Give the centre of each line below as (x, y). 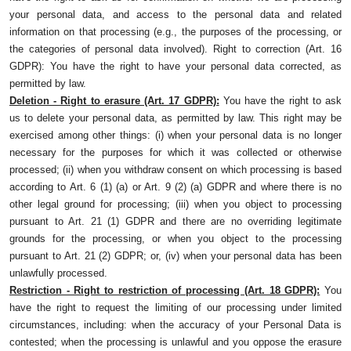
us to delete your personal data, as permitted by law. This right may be (175, 118)
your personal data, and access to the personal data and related (175, 15)
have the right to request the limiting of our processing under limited (175, 308)
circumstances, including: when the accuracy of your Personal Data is (175, 325)
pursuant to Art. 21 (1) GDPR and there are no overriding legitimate (175, 222)
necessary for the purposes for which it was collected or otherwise (175, 153)
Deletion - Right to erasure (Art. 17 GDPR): (114, 101)
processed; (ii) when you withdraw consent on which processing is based (175, 170)
